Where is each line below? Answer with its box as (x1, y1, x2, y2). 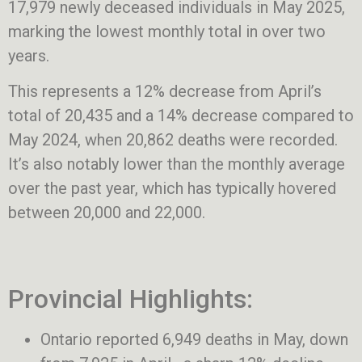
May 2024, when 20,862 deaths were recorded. (8, 130, 338, 150)
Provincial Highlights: (8, 283, 253, 314)
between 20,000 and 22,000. (8, 203, 205, 223)
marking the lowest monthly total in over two (8, 21, 326, 41)
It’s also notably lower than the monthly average (8, 154, 345, 175)
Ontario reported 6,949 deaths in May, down (40, 329, 348, 349)
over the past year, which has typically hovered (8, 179, 336, 199)
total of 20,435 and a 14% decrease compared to (8, 106, 354, 126)
